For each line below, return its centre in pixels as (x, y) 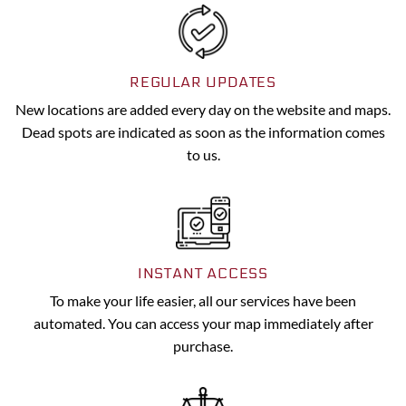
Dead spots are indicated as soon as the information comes (203, 131)
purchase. (203, 346)
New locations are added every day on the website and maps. (203, 109)
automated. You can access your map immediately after (203, 324)
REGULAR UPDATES (203, 82)
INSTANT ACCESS (203, 274)
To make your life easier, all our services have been (203, 301)
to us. (203, 154)
